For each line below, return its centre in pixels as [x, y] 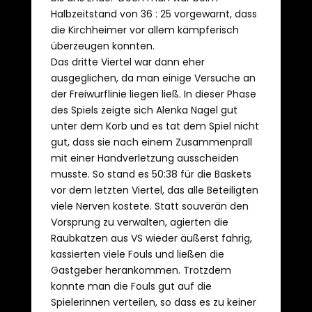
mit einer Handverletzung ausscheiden [145, 158]
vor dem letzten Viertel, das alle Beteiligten [154, 190]
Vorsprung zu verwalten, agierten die [139, 222]
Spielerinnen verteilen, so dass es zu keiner [153, 302]
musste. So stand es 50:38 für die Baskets [151, 174]
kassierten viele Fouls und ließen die [137, 254]
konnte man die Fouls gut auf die [131, 286]
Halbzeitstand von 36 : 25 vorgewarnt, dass [154, 14]
